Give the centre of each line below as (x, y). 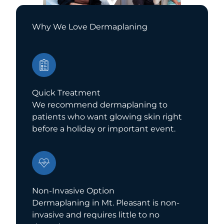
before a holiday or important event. (104, 129)
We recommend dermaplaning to (100, 105)
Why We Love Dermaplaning (90, 27)
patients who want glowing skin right (107, 117)
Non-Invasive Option (73, 191)
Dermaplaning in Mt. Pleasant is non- (106, 203)
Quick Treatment (66, 93)
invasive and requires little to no (96, 215)
